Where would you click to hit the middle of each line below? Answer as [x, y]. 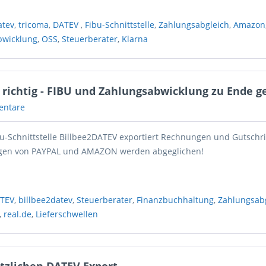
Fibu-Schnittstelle [120, 25]
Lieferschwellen [67, 214]
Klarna [135, 39]
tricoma [34, 25]
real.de [18, 214]
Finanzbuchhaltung [175, 200]
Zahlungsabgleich [194, 25]
